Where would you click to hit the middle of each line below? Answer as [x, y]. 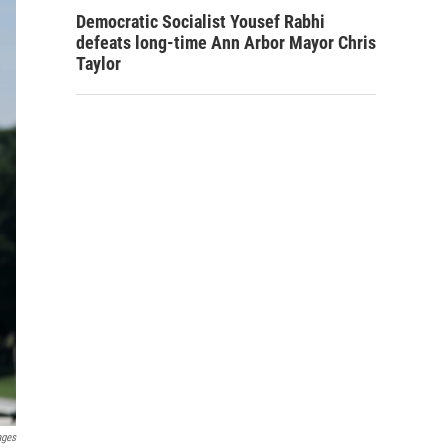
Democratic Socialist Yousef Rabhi [200, 21]
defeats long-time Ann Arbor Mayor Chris [226, 42]
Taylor [98, 63]
